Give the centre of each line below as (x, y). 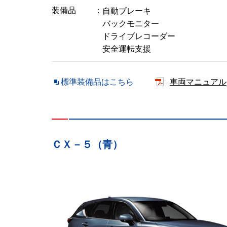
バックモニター (131, 24)
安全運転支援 (127, 49)
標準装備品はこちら (97, 82)
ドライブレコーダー (139, 36)
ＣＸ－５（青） (87, 144)
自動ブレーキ (127, 11)
